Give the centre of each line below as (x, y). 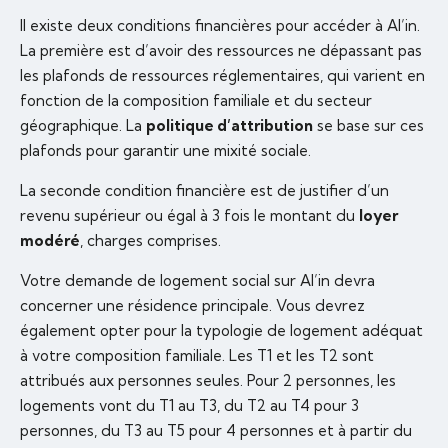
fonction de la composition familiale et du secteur (196, 101)
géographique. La (83, 126)
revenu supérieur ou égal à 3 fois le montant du (189, 216)
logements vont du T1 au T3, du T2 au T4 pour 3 (189, 406)
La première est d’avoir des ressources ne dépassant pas (221, 51)
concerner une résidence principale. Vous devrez (192, 306)
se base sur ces (368, 126)
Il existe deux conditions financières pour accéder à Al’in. (220, 26)
